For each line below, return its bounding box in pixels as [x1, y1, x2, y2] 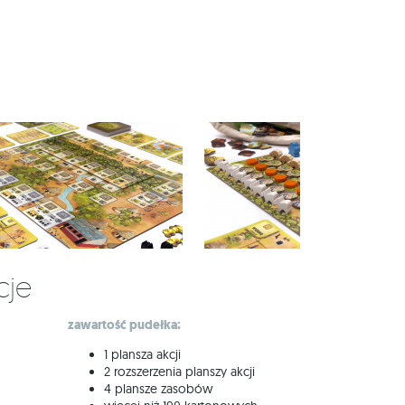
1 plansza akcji [104, 346, 181, 363]
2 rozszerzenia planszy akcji [104, 363, 255, 380]
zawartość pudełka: [68, 316, 181, 334]
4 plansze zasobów [104, 381, 212, 397]
